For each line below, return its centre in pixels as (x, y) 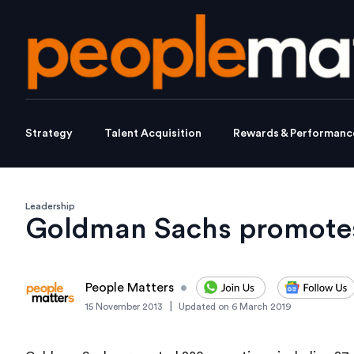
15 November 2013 (124, 307)
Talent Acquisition (153, 134)
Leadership (50, 207)
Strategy (49, 134)
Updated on (204, 307)
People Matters (130, 288)
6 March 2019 (262, 307)
